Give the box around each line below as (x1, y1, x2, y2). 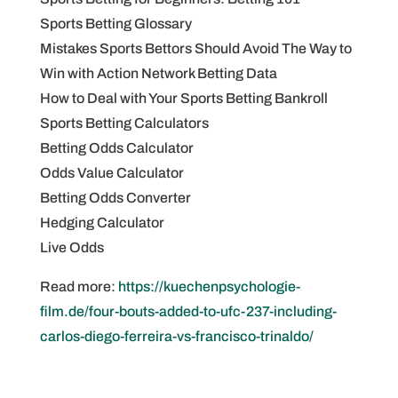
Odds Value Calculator (39, 165, 184, 180)
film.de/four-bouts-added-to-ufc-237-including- (39, 304, 337, 319)
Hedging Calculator (39, 215, 164, 230)
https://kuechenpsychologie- (117, 279, 300, 294)
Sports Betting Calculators (39, 115, 209, 131)
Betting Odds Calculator (39, 140, 194, 155)
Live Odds (39, 240, 104, 255)
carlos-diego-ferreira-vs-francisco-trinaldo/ (39, 329, 314, 344)
